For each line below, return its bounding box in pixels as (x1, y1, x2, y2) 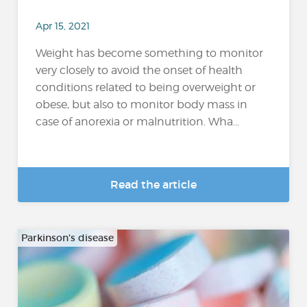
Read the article (110, 177, 197, 191)
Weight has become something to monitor (36, 46, 264, 60)
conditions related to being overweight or (36, 80, 256, 94)
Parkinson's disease (21, 232, 114, 244)
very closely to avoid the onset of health (36, 63, 243, 77)
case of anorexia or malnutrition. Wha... (36, 114, 240, 128)
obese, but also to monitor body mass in (36, 97, 248, 111)
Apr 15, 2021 (36, 19, 90, 32)
